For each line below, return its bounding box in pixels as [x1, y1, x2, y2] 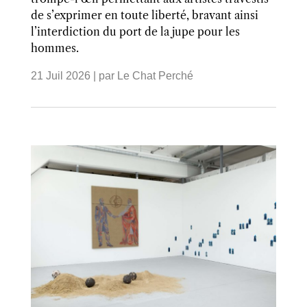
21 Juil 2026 [30, 70, 90, 82]
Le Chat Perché [116, 70, 193, 82]
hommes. [30, 41, 79, 56]
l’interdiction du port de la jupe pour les [30, 25, 240, 39]
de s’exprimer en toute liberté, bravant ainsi [30, 8, 258, 23]
